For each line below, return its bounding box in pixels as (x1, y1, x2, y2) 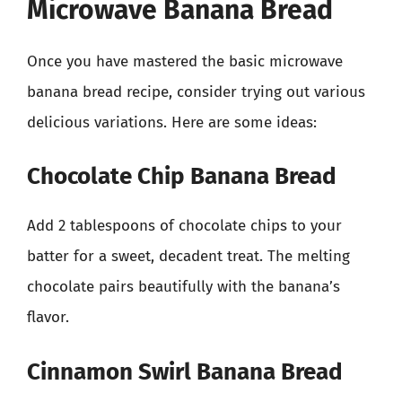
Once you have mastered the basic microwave (27, 51, 343, 71)
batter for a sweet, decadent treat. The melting (27, 247, 350, 266)
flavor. (27, 308, 69, 327)
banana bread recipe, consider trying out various (27, 82, 365, 101)
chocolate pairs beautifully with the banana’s (27, 277, 340, 296)
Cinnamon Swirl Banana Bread (27, 357, 343, 386)
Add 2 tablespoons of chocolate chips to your (27, 216, 342, 235)
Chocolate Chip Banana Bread (27, 162, 336, 190)
